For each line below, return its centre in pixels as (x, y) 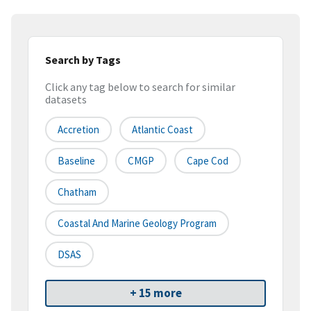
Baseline (76, 161)
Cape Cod (208, 161)
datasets (66, 100)
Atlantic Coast (162, 130)
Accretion (78, 130)
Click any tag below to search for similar (140, 87)
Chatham (77, 192)
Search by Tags (83, 59)
